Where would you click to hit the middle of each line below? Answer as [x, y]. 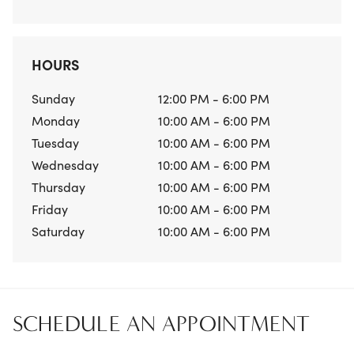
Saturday [58, 231]
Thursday [58, 187]
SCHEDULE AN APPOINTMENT [162, 324]
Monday [56, 121]
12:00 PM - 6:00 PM [214, 98]
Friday [50, 209]
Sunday [53, 98]
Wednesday [65, 165]
